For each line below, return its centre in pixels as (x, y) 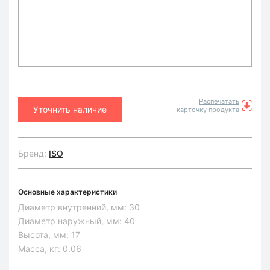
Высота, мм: (45, 235)
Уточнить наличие (70, 109)
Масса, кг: (40, 249)
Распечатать (219, 101)
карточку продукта (208, 110)
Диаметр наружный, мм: (71, 221)
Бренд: (33, 153)
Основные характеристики (67, 192)
